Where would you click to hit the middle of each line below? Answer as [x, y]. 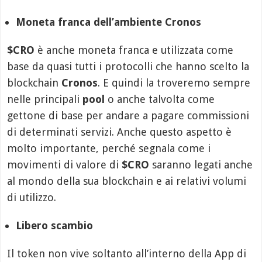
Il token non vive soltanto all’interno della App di [127, 254]
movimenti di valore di [65, 165]
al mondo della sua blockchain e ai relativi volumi [127, 181]
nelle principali [45, 99]
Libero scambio [55, 226]
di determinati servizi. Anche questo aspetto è [120, 132]
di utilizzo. [32, 198]
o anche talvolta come [160, 99]
